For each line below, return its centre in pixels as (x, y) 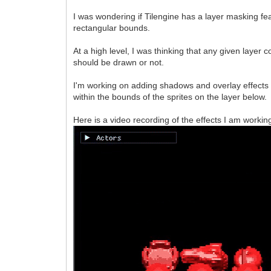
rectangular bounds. (112, 28)
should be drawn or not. (119, 62)
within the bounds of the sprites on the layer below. (170, 96)
